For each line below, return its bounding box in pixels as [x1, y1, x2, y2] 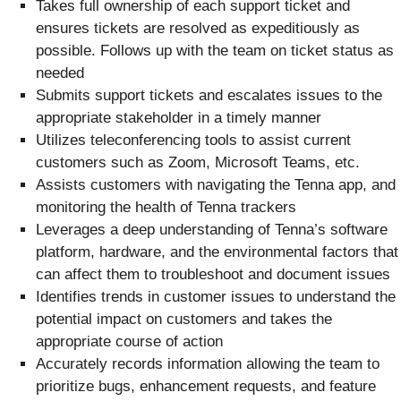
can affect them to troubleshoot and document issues [36, 266, 390, 284]
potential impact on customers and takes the [36, 311, 332, 328]
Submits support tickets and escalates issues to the [36, 87, 382, 105]
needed [36, 64, 84, 82]
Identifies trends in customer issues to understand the [36, 288, 396, 306]
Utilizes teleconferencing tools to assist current [36, 132, 351, 149]
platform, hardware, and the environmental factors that [36, 243, 398, 261]
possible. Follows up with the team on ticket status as [36, 42, 394, 60]
